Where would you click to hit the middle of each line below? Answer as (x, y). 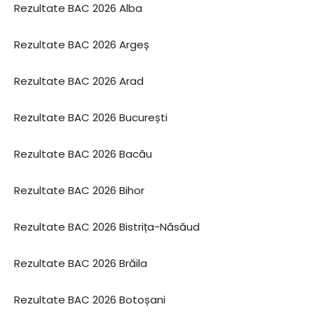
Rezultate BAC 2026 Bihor (79, 190)
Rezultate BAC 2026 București (91, 117)
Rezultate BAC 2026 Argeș (82, 45)
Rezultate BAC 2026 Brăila (81, 263)
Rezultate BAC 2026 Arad (79, 81)
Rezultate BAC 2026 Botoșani (90, 300)
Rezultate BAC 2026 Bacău (83, 154)
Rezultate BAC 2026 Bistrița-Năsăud (107, 227)
